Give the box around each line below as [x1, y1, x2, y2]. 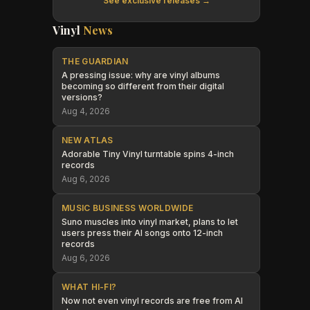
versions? [62, 92, 102, 102]
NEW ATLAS [62, 135, 113, 145]
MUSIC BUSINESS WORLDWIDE [62, 203, 194, 213]
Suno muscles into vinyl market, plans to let [62, 217, 238, 227]
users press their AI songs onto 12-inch [62, 228, 223, 238]
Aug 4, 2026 [62, 106, 110, 116]
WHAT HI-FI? [62, 282, 117, 292]
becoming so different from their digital [62, 81, 224, 91]
